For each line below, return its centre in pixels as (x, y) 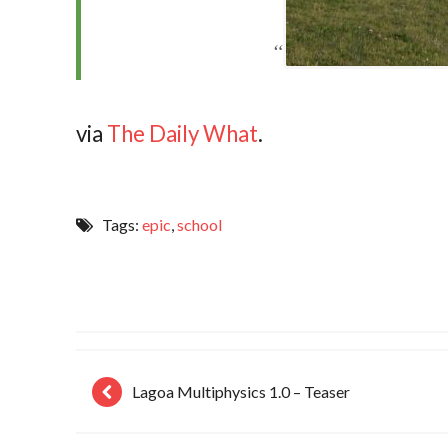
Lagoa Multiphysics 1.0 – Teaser (241, 391)
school (200, 225)
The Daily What (183, 134)
